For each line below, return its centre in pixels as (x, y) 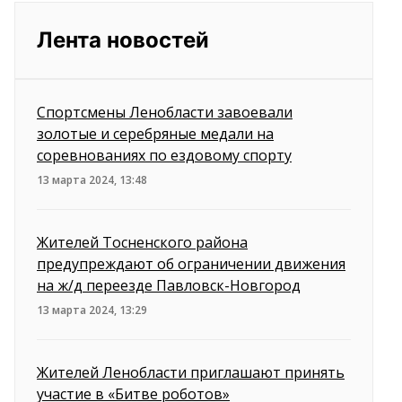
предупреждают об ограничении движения (191, 264)
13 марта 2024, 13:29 (92, 310)
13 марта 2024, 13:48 (92, 180)
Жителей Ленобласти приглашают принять (191, 372)
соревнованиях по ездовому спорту (164, 155)
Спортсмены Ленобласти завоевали (165, 112)
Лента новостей (123, 40)
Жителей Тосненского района (142, 242)
